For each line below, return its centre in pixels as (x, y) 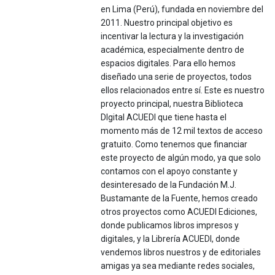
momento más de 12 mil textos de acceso (182, 131)
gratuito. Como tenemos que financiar (174, 145)
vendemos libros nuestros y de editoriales (181, 253)
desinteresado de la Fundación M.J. (169, 185)
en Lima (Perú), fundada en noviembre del (182, 10)
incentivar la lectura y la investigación (172, 37)
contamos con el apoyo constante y (169, 172)
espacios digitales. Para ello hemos (168, 64)
